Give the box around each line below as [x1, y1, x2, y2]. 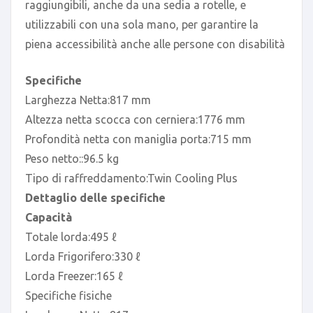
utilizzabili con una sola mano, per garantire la [25, 17, 259, 31]
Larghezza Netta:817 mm [25, 93, 151, 106]
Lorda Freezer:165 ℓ [25, 269, 123, 282]
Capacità [25, 210, 72, 224]
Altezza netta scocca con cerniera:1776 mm [25, 112, 245, 126]
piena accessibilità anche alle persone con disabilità [25, 37, 285, 50]
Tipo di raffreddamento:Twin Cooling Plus [25, 171, 238, 184]
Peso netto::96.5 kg [25, 152, 119, 165]
